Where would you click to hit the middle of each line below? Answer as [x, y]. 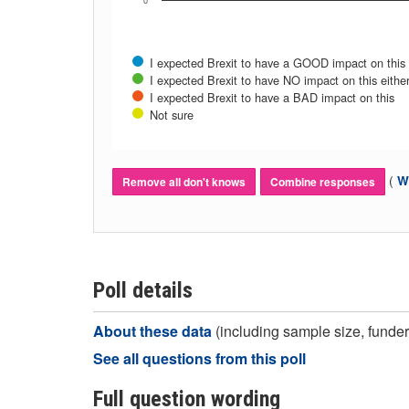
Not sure [172, 115]
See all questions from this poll [199, 358]
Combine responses [323, 182]
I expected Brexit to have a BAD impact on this [272, 97]
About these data [154, 331]
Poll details [143, 290]
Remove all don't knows [184, 182]
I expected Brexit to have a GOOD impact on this [278, 63]
